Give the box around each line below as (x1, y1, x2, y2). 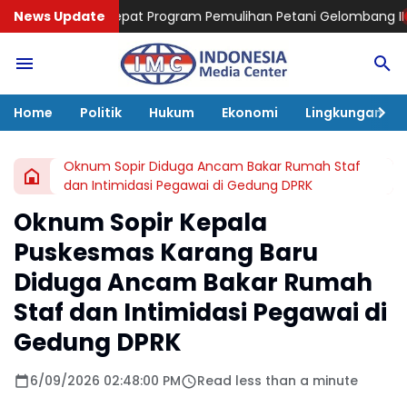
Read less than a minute (197, 372, 358, 390)
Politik (80, 103, 122, 122)
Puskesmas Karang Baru (14, 236, 318, 269)
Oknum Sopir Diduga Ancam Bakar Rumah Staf (64, 157, 361, 175)
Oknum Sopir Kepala (14, 206, 267, 239)
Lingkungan (305, 103, 382, 122)
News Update (14, 6, 105, 25)
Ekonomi (222, 103, 278, 122)
